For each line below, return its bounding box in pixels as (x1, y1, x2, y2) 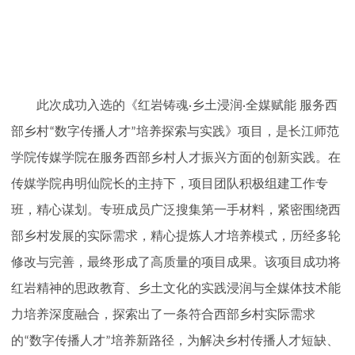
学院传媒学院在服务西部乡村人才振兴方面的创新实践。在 (11, 150, 341, 164)
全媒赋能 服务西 (246, 97, 338, 112)
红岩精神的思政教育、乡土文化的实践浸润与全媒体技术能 (11, 281, 341, 295)
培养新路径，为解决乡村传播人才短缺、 (111, 333, 339, 347)
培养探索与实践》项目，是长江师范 (136, 124, 339, 138)
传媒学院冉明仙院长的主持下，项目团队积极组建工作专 (11, 176, 328, 190)
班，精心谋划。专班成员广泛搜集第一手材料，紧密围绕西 (11, 202, 341, 216)
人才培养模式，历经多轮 (201, 228, 341, 242)
